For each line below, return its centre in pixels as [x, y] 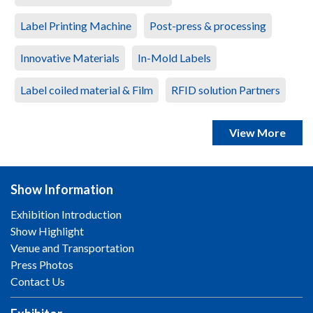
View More [257, 133]
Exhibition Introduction [66, 214]
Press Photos [42, 265]
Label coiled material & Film [87, 90]
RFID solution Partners [226, 90]
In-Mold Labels [174, 58]
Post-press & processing [208, 26]
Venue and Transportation [72, 248]
